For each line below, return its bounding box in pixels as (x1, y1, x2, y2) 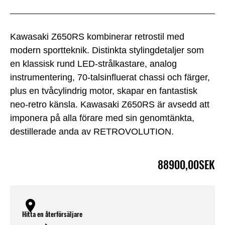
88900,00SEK (158, 157, 215, 172)
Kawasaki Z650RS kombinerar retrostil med (10, 32, 184, 42)
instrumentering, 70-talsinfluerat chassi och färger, (10, 72, 210, 83)
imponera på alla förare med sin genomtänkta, (10, 113, 194, 124)
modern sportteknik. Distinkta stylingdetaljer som (10, 45, 204, 56)
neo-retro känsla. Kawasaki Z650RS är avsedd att (10, 99, 209, 110)
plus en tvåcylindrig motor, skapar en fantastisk (10, 86, 197, 96)
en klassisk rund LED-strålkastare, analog (10, 59, 177, 69)
